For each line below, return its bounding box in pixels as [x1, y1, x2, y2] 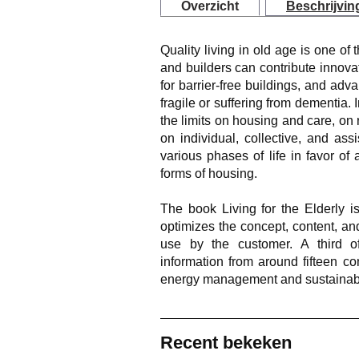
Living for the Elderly [221, 201, 345, 216]
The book [160, 201, 222, 216]
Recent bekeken [160, 333, 292, 353]
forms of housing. [160, 166, 257, 180]
